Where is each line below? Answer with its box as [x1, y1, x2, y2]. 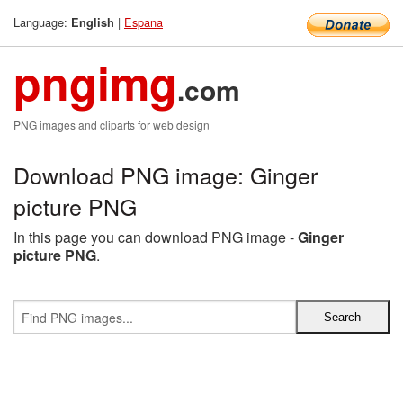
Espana [124, 13, 163, 31]
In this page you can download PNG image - [13, 227, 298, 247]
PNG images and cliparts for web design [13, 117, 210, 132]
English [71, 14, 114, 31]
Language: [13, 13, 71, 31]
